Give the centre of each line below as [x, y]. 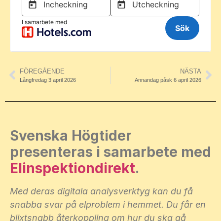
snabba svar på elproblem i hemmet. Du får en [108, 204]
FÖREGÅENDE [42, 71]
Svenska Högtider [71, 135]
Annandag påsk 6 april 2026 [168, 80]
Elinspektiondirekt [73, 168]
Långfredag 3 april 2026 [48, 80]
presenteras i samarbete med [110, 152]
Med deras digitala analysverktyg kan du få [101, 191]
